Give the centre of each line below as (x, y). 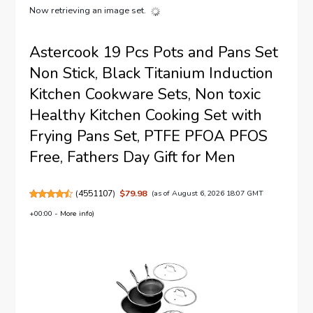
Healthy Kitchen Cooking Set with (146, 116)
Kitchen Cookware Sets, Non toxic (145, 95)
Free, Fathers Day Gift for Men (133, 158)
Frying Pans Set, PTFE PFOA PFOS (149, 137)
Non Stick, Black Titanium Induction (152, 74)
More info (77, 214)
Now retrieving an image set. (88, 11)
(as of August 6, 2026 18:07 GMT (207, 194)
